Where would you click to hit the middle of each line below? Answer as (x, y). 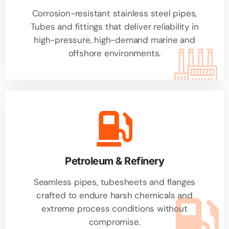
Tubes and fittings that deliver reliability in (114, 27)
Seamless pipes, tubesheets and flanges (114, 182)
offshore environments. (114, 53)
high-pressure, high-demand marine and (114, 40)
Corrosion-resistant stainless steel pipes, (114, 14)
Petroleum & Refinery (114, 161)
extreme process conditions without (114, 209)
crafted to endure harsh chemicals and (114, 196)
